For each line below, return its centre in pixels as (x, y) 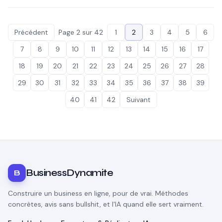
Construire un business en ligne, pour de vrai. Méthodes (98, 193)
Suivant (138, 100)
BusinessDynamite (69, 173)
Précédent (31, 32)
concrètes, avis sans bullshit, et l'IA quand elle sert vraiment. (106, 204)
